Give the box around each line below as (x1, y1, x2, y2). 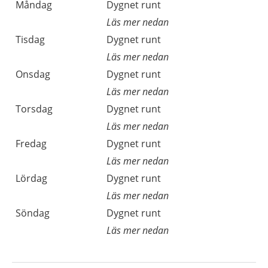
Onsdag (16, 68, 50, 81)
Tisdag (16, 33, 45, 46)
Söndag (16, 206, 50, 220)
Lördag (16, 172, 47, 185)
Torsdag (16, 102, 53, 115)
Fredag (16, 137, 47, 150)
